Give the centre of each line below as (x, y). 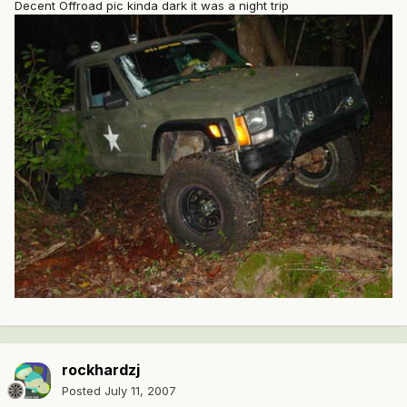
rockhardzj (101, 370)
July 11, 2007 (140, 391)
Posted (83, 391)
